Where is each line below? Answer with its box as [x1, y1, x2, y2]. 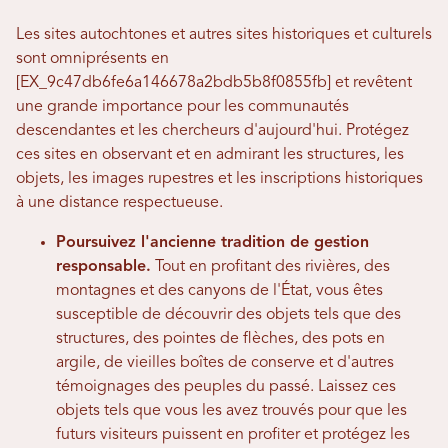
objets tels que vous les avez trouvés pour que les [56, 403, 407, 420]
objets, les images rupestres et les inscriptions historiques [16, 171, 423, 188]
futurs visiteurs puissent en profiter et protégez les [56, 427, 410, 444]
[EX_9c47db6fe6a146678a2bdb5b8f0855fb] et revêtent [16, 75, 412, 92]
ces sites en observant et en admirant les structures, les [16, 147, 404, 164]
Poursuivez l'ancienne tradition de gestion [56, 235, 369, 252]
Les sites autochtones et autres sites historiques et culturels [16, 27, 432, 44]
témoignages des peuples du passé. [56, 379, 318, 396]
